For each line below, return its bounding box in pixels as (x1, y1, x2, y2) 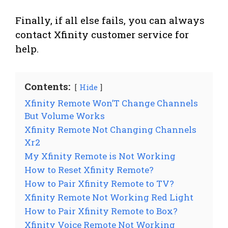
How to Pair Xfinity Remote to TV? (24, 177, 174, 189)
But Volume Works (24, 109, 105, 122)
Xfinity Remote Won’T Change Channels (24, 97, 198, 109)
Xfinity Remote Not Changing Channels (24, 123, 196, 135)
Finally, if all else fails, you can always (15, 13, 205, 26)
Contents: (24, 79, 70, 93)
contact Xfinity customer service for (15, 27, 189, 41)
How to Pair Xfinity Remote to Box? (24, 205, 178, 217)
